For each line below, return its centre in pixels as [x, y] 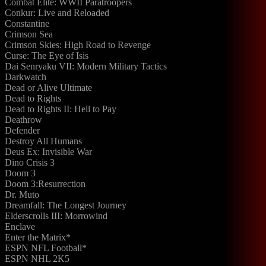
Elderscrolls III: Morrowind [56, 216]
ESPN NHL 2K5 [37, 259]
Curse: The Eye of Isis [47, 56]
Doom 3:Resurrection [45, 184]
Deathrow [23, 120]
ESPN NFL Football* [46, 248]
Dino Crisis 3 [30, 162]
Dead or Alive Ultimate [48, 88]
